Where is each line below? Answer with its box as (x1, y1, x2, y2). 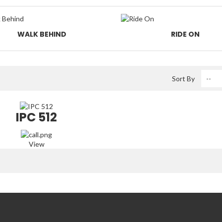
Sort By (171, 74, 195, 83)
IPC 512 (16, 109, 57, 125)
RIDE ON (170, 29, 200, 39)
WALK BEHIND (17, 29, 67, 39)
